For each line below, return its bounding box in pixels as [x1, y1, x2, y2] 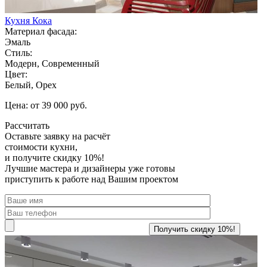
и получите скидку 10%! [5, 152, 104, 163]
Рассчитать [5, 120, 49, 131]
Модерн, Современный [5, 58, 100, 69]
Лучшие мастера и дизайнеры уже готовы [5, 163, 175, 173]
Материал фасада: [5, 26, 77, 36]
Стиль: [5, 47, 32, 58]
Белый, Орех [5, 79, 57, 90]
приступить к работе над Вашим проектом [5, 173, 178, 184]
